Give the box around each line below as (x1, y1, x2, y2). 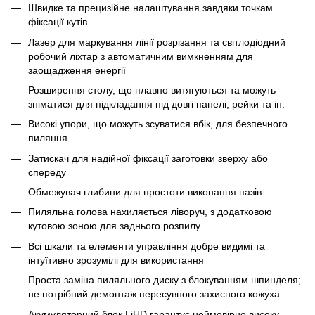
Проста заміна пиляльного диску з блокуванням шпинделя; (28, 274, 301, 286)
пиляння (28, 132, 67, 144)
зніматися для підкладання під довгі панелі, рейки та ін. (28, 98, 285, 110)
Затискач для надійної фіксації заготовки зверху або (28, 152, 268, 164)
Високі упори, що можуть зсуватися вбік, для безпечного (28, 118, 288, 130)
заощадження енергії (28, 64, 126, 76)
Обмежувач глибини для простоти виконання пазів (28, 186, 262, 198)
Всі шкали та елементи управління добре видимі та (28, 240, 265, 252)
